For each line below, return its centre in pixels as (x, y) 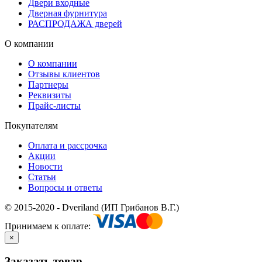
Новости (45, 167)
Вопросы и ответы (65, 188)
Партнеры (48, 85)
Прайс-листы (54, 106)
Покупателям (31, 126)
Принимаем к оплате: (49, 226)
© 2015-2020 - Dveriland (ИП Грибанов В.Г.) (92, 208)
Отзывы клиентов (64, 74)
